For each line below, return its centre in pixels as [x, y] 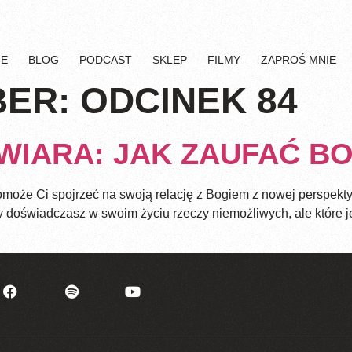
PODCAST [105, 60]
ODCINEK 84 [189, 101]
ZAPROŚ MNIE [298, 60]
